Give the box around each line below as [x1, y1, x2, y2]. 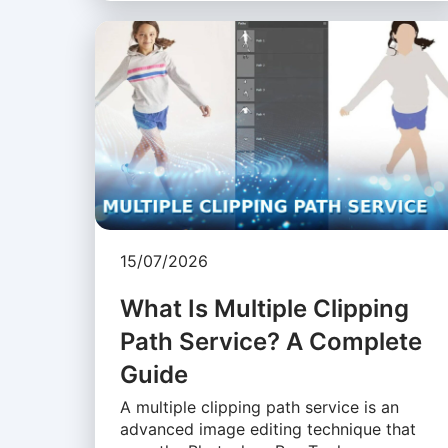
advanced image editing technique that [119, 419, 416, 440]
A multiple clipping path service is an [119, 397, 399, 418]
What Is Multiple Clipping [119, 294, 409, 324]
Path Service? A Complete [119, 327, 422, 357]
